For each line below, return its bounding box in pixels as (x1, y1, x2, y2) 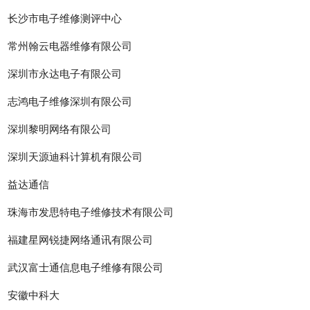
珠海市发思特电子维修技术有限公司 (8, 206, 174, 219)
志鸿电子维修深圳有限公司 (8, 95, 133, 108)
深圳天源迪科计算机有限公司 (8, 151, 143, 163)
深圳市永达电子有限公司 (8, 68, 122, 80)
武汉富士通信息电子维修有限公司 (8, 262, 164, 274)
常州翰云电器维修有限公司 (8, 40, 133, 53)
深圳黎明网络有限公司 (8, 123, 112, 136)
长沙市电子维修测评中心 (8, 12, 122, 25)
